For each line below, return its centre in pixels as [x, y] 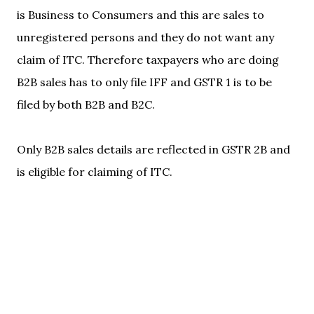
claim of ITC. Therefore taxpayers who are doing [148, 60]
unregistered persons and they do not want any [145, 37]
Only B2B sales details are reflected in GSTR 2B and [153, 149]
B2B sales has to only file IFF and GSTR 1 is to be [144, 82]
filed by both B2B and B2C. [86, 104]
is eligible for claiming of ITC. [95, 172]
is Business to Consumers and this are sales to [141, 15]
